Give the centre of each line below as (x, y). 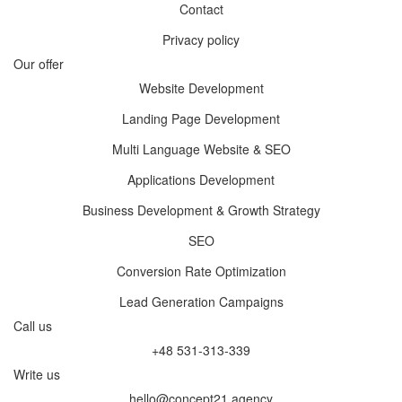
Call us (33, 326)
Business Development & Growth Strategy (201, 210)
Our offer (39, 64)
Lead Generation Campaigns (201, 302)
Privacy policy (201, 40)
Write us (37, 375)
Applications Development (201, 180)
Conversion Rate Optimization (201, 271)
